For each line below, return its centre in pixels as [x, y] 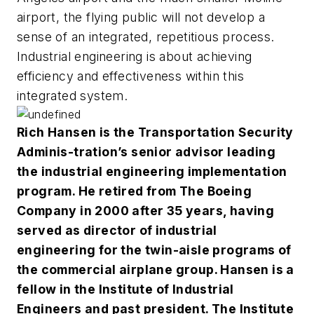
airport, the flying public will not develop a [141, 17]
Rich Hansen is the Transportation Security [155, 132]
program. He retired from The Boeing [134, 191]
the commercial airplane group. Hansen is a [156, 269]
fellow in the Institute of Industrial [125, 289]
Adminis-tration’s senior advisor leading [146, 151]
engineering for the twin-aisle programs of [154, 250]
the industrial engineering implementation [152, 171]
